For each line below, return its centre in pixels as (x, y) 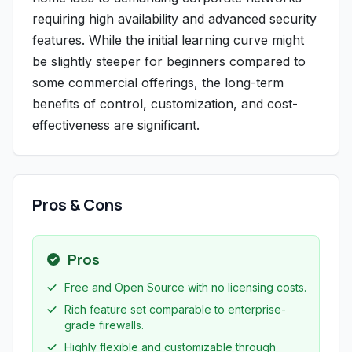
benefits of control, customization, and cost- (165, 104)
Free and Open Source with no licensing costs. (185, 287)
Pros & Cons (77, 205)
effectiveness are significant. (116, 125)
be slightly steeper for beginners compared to (169, 61)
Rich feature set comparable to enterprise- (175, 309)
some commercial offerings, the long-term (158, 82)
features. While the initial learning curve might (168, 40)
